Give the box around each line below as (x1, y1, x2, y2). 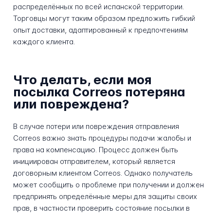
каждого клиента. (13, 37, 75, 47)
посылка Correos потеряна (13, 84, 185, 99)
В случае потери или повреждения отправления (13, 122, 179, 131)
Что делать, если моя (13, 72, 151, 87)
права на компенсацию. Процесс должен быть (13, 145, 178, 155)
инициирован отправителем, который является (13, 157, 175, 166)
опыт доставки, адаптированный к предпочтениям (13, 25, 188, 35)
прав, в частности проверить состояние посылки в (13, 203, 190, 213)
